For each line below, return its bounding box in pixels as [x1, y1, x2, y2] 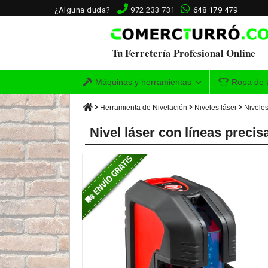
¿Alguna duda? [54, 5, 115, 14]
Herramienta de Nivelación [100, 103, 187, 112]
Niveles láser [194, 103, 237, 112]
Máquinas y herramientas [92, 77, 191, 87]
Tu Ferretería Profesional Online [112, 45, 255, 60]
